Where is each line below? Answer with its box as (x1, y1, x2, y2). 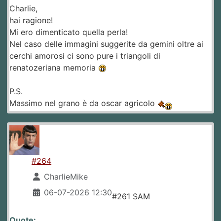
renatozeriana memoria (9, 62, 98, 73)
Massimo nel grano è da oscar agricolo (9, 98, 157, 108)
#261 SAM (112, 191, 150, 202)
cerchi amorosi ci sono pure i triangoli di (9, 50, 160, 61)
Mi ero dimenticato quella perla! (9, 27, 128, 37)
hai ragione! (9, 15, 53, 25)
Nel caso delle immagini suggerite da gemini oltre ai (9, 38, 203, 49)
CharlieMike (44, 172, 88, 182)
